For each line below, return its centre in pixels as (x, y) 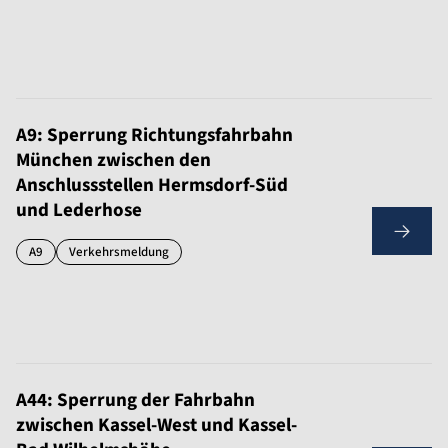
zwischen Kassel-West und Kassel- (156, 425)
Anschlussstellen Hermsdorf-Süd (152, 185)
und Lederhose (79, 210)
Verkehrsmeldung (119, 252)
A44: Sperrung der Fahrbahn (135, 400)
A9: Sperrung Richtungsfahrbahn (154, 135)
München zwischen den (113, 160)
